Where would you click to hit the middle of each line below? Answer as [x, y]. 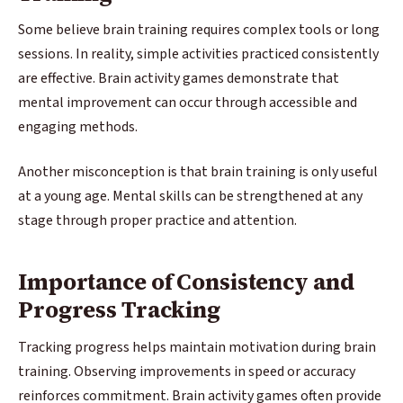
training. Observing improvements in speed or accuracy [187, 371]
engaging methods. [78, 127]
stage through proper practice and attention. [157, 220]
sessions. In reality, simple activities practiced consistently [198, 54]
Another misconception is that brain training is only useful [198, 171]
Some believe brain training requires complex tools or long [199, 30]
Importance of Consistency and [186, 282]
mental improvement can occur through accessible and [188, 103]
